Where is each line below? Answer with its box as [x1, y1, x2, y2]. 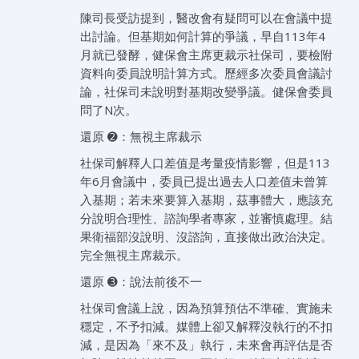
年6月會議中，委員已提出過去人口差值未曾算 [80, 172, 328, 189]
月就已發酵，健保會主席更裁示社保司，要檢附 [80, 46, 333, 63]
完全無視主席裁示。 [80, 246, 188, 263]
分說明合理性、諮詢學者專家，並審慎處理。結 [80, 209, 333, 226]
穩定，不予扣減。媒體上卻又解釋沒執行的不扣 [80, 317, 333, 334]
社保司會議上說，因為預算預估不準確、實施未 [80, 299, 333, 316]
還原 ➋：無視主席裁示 [80, 127, 202, 144]
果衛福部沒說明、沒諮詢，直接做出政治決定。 [80, 228, 333, 244]
